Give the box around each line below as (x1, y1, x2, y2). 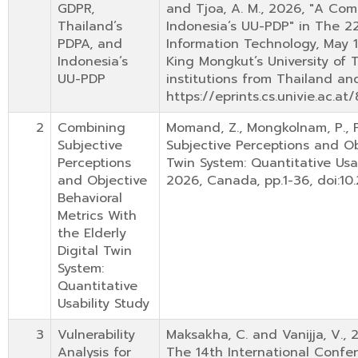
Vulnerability (58, 324, 135, 344)
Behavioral (58, 188, 122, 208)
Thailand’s (58, 16, 122, 36)
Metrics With (58, 205, 137, 225)
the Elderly (58, 223, 126, 243)
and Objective (58, 170, 147, 190)
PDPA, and (58, 34, 122, 54)
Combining (58, 117, 125, 137)
